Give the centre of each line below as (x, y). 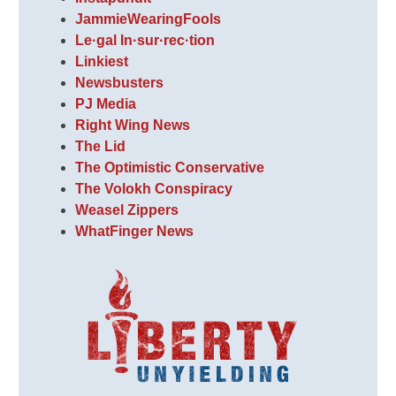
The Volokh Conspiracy (154, 189)
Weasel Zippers (127, 210)
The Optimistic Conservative (170, 168)
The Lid (101, 147)
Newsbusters (120, 83)
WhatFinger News (135, 232)
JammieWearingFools (148, 19)
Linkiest (102, 62)
